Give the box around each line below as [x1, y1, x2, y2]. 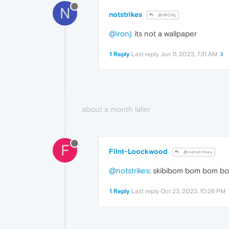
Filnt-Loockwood [109, 147, 168, 156]
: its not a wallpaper [131, 29, 197, 38]
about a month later [82, 105, 150, 114]
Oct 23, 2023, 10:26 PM [161, 188, 225, 195]
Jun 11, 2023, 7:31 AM [161, 51, 217, 58]
